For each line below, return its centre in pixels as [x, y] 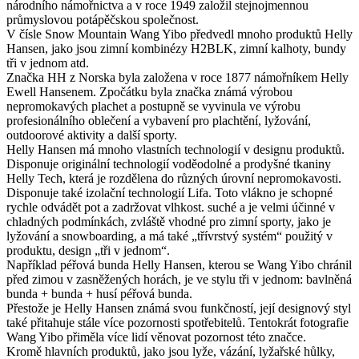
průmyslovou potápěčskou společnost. [103, 19]
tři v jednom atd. [48, 63]
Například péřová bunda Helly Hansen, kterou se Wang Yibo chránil [179, 264]
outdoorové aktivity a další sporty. [92, 135]
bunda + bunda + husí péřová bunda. [99, 293]
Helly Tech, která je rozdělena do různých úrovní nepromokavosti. [174, 178]
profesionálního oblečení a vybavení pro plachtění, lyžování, [159, 120]
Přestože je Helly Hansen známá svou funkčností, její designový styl [179, 308]
